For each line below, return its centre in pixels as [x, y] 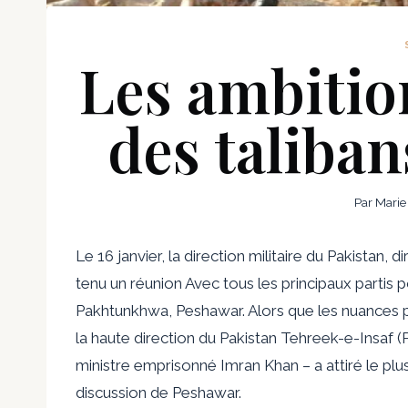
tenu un [103, 283]
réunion [156, 283]
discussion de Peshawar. [158, 392]
